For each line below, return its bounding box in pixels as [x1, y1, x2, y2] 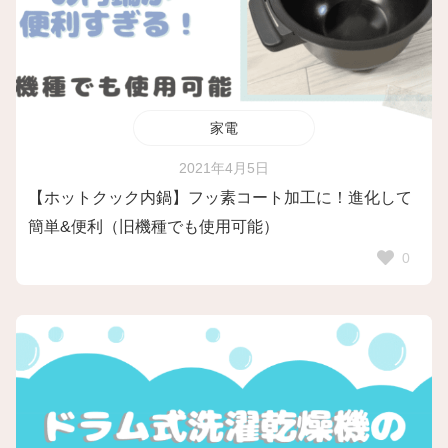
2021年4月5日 [179, 160, 269, 177]
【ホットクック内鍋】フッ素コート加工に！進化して [28, 189, 412, 207]
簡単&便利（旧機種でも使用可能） [28, 218, 279, 236]
